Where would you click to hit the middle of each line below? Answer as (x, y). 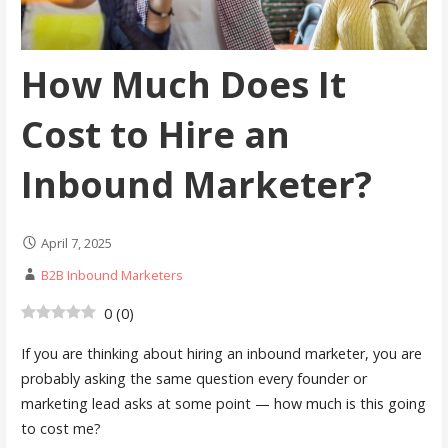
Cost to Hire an (155, 134)
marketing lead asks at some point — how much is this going (223, 403)
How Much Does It (183, 84)
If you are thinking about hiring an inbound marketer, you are (221, 353)
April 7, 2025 (76, 242)
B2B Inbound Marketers (111, 274)
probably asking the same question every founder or (193, 378)
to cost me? (60, 428)
